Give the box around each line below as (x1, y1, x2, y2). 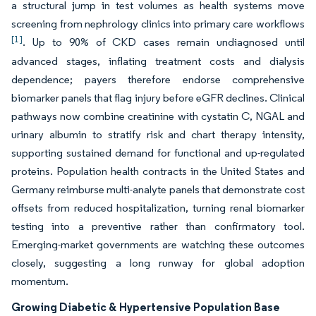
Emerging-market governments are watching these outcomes (11, 238, 305, 252)
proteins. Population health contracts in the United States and (11, 164, 305, 178)
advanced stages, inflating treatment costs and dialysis (11, 54, 305, 68)
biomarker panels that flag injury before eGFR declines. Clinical (11, 91, 305, 105)
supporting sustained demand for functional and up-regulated (11, 146, 305, 160)
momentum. (11, 274, 68, 288)
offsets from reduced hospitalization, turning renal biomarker (11, 201, 305, 215)
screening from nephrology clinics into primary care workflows (11, 17, 305, 31)
